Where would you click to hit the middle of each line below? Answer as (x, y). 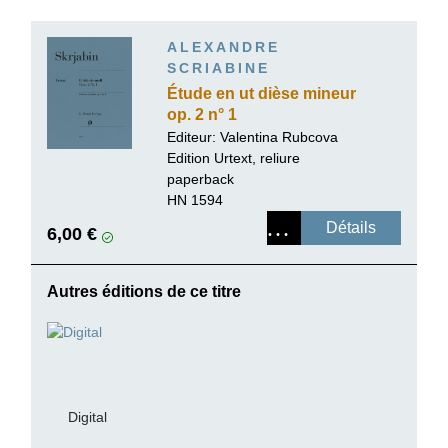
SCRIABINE (218, 67)
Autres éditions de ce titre (144, 292)
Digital (87, 417)
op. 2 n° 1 (202, 115)
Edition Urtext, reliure (233, 158)
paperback (200, 179)
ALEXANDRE (223, 46)
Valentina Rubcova (279, 137)
